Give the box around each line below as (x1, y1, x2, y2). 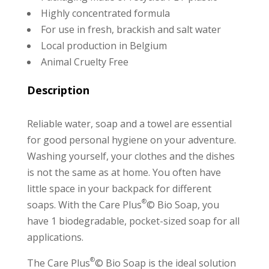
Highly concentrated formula (40, 6, 170, 20)
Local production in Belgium (40, 38, 167, 52)
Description (26, 82, 89, 97)
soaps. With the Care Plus (26, 198, 142, 211)
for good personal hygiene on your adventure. (26, 133, 236, 147)
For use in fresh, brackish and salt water (40, 22, 221, 36)
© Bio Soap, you (146, 198, 219, 211)
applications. (26, 230, 83, 244)
